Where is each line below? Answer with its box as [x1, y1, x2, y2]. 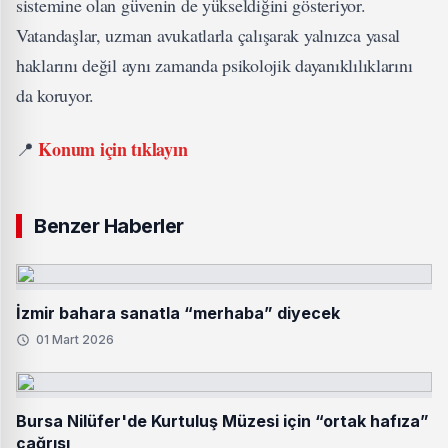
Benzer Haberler [34, 214, 184, 238]
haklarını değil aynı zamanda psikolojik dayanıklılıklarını [16, 53, 413, 77]
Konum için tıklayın [38, 136, 188, 162]
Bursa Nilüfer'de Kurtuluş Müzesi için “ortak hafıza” [16, 411, 429, 431]
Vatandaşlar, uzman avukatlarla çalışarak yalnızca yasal [16, 23, 401, 47]
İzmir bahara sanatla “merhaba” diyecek [16, 303, 340, 323]
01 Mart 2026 [36, 332, 114, 347]
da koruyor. [16, 83, 95, 107]
